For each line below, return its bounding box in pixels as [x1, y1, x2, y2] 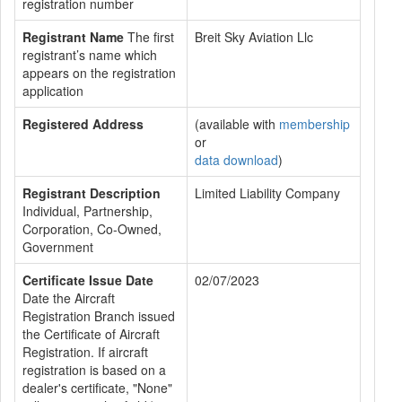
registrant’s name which [22, 46, 157, 64]
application [22, 82, 83, 100]
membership [279, 115, 350, 133]
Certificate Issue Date [22, 271, 153, 289]
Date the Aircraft [22, 289, 115, 307]
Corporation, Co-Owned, [22, 220, 162, 238]
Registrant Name [22, 28, 124, 46]
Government [22, 238, 93, 256]
